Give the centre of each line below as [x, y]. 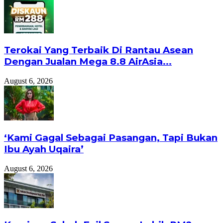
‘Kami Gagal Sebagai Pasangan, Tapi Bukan [111, 137]
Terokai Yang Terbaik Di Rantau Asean [99, 50]
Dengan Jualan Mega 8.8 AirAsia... [88, 62]
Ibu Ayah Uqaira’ [44, 149]
